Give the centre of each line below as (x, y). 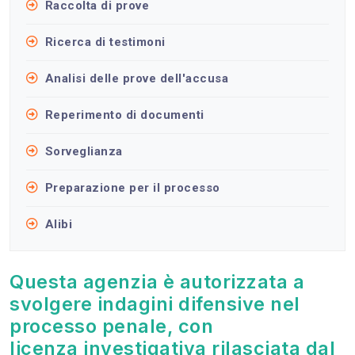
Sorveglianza (84, 151)
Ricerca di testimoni (105, 42)
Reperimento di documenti (124, 115)
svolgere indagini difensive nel (155, 304)
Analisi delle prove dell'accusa (136, 78)
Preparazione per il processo (132, 187)
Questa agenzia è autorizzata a (157, 282)
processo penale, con (111, 326)
